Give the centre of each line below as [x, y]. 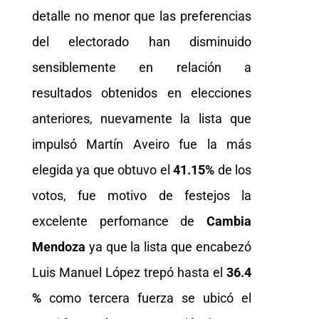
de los [233, 169]
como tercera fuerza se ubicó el [146, 298]
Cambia [229, 221]
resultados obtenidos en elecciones [142, 93]
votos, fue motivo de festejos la [142, 195]
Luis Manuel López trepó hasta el [129, 272]
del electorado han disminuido [142, 41]
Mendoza [58, 246]
